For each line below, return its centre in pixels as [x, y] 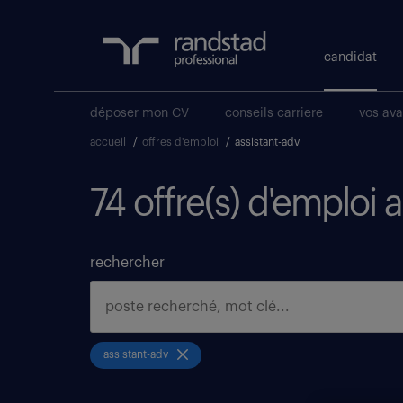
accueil [108, 142]
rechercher [127, 263]
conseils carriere [274, 113]
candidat [350, 58]
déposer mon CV [139, 113]
